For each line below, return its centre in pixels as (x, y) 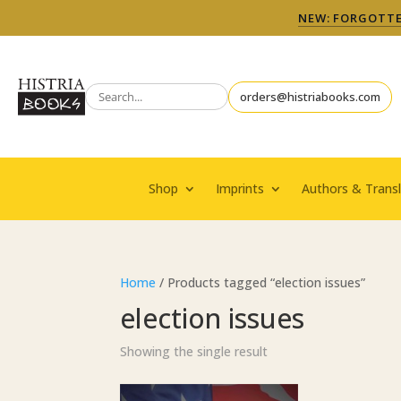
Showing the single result (194, 351)
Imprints (239, 188)
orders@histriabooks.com (310, 96)
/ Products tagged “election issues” (261, 282)
